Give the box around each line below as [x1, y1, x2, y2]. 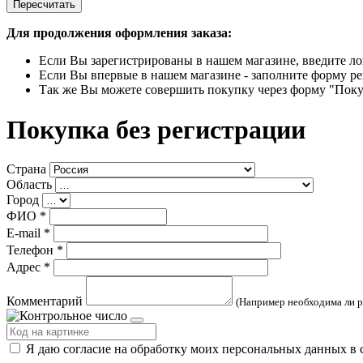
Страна [6, 162, 46, 177]
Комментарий [6, 294, 83, 309]
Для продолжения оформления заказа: [6, 26, 232, 41]
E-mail [6, 226, 41, 241]
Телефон [6, 243, 53, 258]
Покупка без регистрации [6, 114, 305, 144]
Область [6, 177, 52, 192]
